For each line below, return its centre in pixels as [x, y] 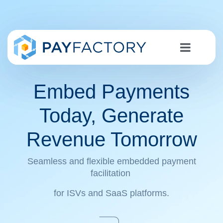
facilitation [111, 173]
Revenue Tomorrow [111, 139]
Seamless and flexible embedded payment [111, 161]
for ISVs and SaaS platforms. [111, 193]
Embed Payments [111, 92]
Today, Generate [111, 115]
